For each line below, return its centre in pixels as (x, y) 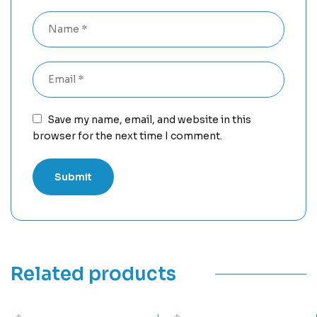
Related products (93, 274)
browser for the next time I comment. (127, 136)
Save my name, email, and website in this (150, 119)
